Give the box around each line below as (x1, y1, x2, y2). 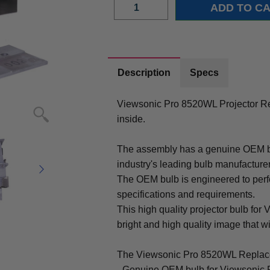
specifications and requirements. (117, 189, 256, 199)
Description (118, 67, 171, 78)
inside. (117, 113, 146, 124)
